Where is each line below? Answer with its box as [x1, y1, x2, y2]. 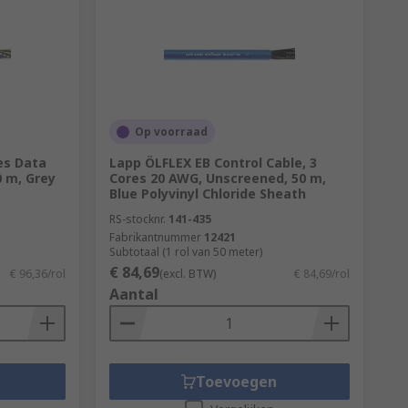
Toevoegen [196, 372, 278, 392]
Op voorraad [134, 124, 208, 139]
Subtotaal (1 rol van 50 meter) [108, 244, 262, 260]
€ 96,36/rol [9, 266, 66, 281]
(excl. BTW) [158, 266, 216, 281]
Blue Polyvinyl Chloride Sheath [108, 185, 306, 202]
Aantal [108, 284, 158, 304]
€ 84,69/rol [293, 266, 350, 281]
